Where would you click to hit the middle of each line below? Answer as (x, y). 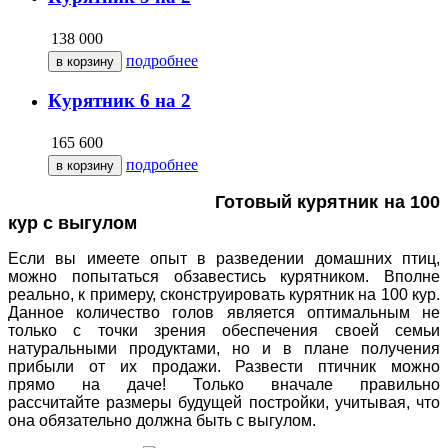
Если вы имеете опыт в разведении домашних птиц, (224, 259)
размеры (142, 403)
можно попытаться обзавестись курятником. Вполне (224, 277)
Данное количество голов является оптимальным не (224, 313)
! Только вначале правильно (301, 385)
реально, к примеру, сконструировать (149, 295)
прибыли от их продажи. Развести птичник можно (224, 367)
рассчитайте (57, 403)
